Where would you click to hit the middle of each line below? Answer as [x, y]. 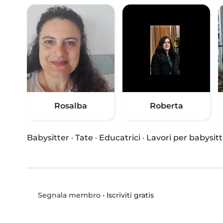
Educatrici [120, 138]
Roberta [166, 106]
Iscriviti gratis [130, 195]
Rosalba [71, 106]
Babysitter [48, 138]
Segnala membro [68, 195]
